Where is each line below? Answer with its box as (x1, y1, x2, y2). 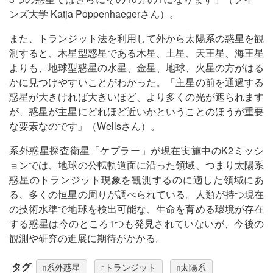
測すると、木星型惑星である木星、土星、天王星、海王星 (9, 45, 264, 60)
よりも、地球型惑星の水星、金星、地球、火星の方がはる (9, 60, 264, 74)
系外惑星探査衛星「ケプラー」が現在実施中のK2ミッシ (9, 143, 264, 157)
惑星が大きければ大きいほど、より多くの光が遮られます (9, 89, 264, 104)
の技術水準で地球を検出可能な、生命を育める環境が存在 (9, 201, 264, 216)
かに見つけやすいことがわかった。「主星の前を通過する (9, 74, 264, 89)
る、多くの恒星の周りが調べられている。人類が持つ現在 (9, 186, 264, 201)
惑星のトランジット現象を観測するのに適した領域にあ (9, 172, 264, 186)
